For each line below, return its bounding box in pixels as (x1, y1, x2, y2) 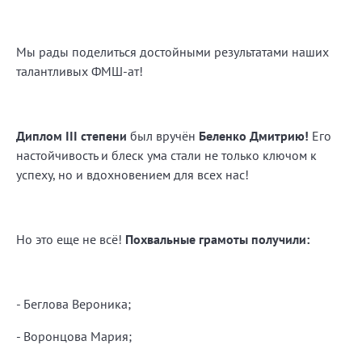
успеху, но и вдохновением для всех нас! (16, 166, 252, 183)
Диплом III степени (16, 127, 127, 144)
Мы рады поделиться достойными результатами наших (16, 43, 329, 60)
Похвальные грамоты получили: (125, 230, 309, 247)
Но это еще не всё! (16, 230, 125, 247)
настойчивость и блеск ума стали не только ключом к (16, 146, 317, 163)
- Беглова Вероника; (16, 295, 134, 312)
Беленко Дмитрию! (199, 127, 309, 144)
